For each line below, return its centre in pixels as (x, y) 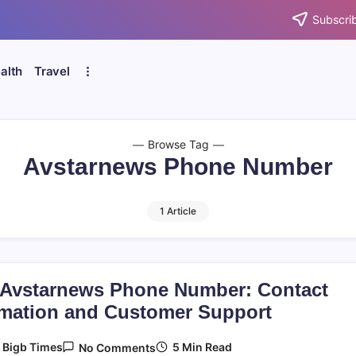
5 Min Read (201, 346)
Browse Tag (178, 144)
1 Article (178, 211)
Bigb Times (32, 347)
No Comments (118, 347)
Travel (52, 71)
